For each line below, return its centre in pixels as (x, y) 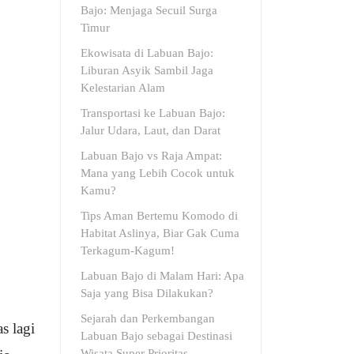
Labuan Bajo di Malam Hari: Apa (162, 276)
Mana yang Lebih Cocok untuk (158, 173)
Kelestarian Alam (123, 88)
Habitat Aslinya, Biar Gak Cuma (160, 233)
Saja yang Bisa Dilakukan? (147, 293)
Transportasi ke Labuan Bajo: (153, 113)
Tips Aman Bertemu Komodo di (159, 216)
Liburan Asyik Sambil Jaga (147, 70)
